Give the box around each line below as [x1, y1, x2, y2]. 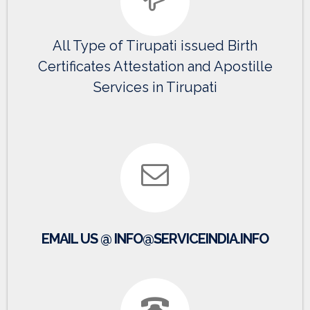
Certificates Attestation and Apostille [37, 58, 273, 75]
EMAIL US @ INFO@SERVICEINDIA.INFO [42, 230, 268, 248]
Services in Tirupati [93, 79, 217, 96]
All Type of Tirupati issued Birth [53, 37, 257, 55]
